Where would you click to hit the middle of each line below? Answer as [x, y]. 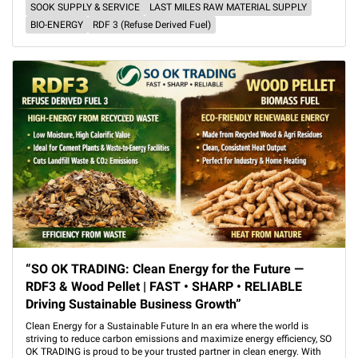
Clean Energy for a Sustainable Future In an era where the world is [167, 326]
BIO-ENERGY [57, 25]
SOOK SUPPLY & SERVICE [85, 7]
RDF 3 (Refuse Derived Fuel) [152, 25]
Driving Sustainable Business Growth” [133, 304]
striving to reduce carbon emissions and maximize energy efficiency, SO [179, 339]
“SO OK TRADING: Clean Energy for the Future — [165, 269]
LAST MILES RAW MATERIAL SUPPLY [228, 7]
